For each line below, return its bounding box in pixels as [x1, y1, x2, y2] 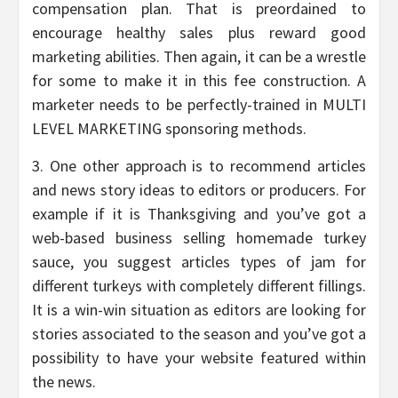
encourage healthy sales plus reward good [32, 21, 366, 43]
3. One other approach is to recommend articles [32, 155, 366, 176]
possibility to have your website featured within [32, 346, 366, 368]
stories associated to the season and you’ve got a [32, 322, 366, 344]
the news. [32, 370, 96, 392]
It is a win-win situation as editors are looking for [32, 298, 366, 320]
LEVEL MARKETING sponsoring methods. [32, 117, 306, 139]
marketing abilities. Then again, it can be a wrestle [32, 45, 366, 67]
